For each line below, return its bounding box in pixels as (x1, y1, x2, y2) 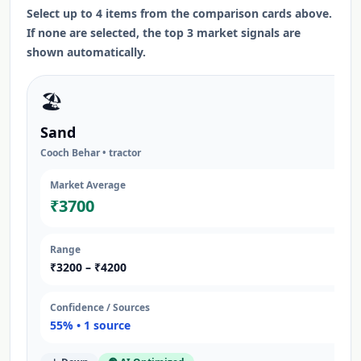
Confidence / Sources (50, 301, 150, 314)
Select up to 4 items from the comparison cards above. (27, 6, 332, 21)
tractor (109, 146, 141, 160)
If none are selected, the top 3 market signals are (27, 25, 301, 40)
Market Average (50, 178, 126, 192)
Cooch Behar (40, 146, 100, 160)
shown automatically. (27, 44, 146, 60)
